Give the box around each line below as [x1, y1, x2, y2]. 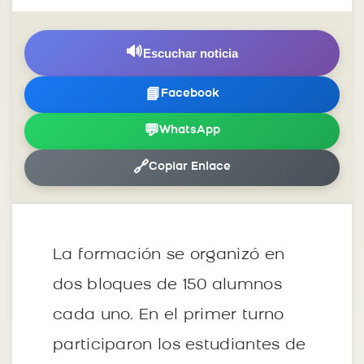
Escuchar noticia [143, 45, 238, 60]
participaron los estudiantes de [53, 337, 306, 353]
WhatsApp [159, 124, 220, 137]
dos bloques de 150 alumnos [53, 277, 282, 293]
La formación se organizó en [53, 247, 285, 263]
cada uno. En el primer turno [53, 307, 284, 323]
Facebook [160, 88, 219, 101]
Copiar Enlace [149, 161, 231, 174]
